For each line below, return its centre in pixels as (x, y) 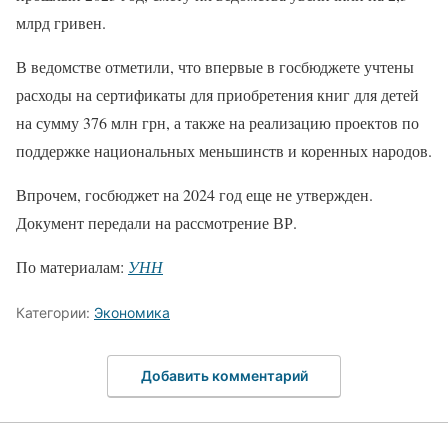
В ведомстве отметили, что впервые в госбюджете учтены (215, 67)
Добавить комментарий (224, 375)
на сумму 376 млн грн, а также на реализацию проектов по (217, 123)
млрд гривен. (61, 23)
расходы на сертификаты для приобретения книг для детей (217, 95)
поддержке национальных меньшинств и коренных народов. (224, 151)
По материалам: (72, 267)
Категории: (55, 313)
